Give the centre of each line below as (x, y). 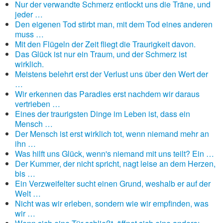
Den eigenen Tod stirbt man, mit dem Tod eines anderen (114, 24)
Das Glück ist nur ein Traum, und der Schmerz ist (101, 54)
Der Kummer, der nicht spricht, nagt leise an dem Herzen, (115, 164)
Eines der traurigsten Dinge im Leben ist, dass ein (103, 114)
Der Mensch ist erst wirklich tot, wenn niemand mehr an (112, 134)
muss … (29, 34)
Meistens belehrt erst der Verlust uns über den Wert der (111, 74)
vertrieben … (38, 104)
